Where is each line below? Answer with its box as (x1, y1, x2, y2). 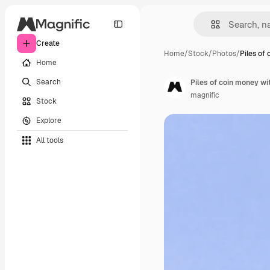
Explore (36, 115, 61, 125)
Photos (212, 49, 236, 58)
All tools (36, 135, 63, 145)
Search (36, 77, 61, 87)
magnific (190, 90, 219, 100)
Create (36, 39, 60, 48)
